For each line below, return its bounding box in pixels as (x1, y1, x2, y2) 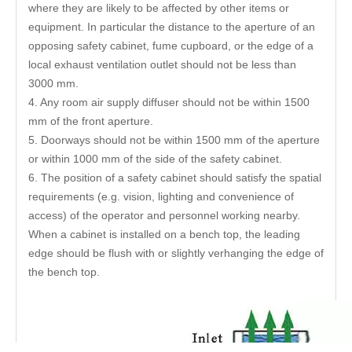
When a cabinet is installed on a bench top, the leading (28, 228, 300, 240)
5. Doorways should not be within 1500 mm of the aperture (28, 134, 320, 146)
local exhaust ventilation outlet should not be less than (28, 58, 296, 71)
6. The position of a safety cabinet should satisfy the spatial (28, 171, 321, 184)
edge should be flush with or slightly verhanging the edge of (28, 247, 324, 259)
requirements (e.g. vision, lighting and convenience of (28, 190, 294, 203)
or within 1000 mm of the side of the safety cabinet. (28, 152, 282, 165)
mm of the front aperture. (28, 115, 153, 127)
